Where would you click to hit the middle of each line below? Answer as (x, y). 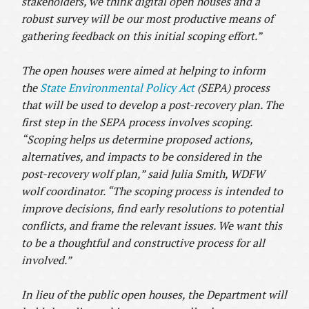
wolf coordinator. (63, 191)
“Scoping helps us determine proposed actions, (137, 140)
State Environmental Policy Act (118, 88)
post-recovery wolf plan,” (85, 174)
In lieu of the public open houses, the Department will (154, 295)
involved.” (47, 260)
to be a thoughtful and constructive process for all (143, 243)
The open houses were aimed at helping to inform (144, 71)
